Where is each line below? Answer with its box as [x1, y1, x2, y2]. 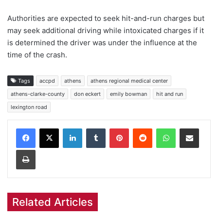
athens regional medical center [91, 77, 168, 84]
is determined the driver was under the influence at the [7, 37, 197, 47]
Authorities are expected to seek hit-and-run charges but [7, 13, 204, 23]
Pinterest [128, 124, 156, 132]
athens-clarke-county [11, 90, 65, 97]
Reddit [152, 124, 171, 132]
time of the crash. [7, 50, 67, 59]
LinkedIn [82, 124, 107, 132]
